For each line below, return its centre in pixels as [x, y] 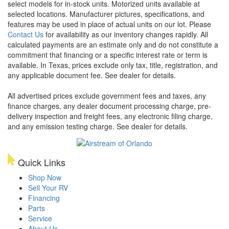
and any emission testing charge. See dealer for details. [98, 126]
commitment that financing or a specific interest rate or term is [108, 54]
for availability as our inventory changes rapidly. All [126, 34]
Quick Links [40, 162]
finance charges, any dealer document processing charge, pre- [109, 106]
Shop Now [45, 178]
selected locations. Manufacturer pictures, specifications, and [106, 14]
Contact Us [26, 34]
